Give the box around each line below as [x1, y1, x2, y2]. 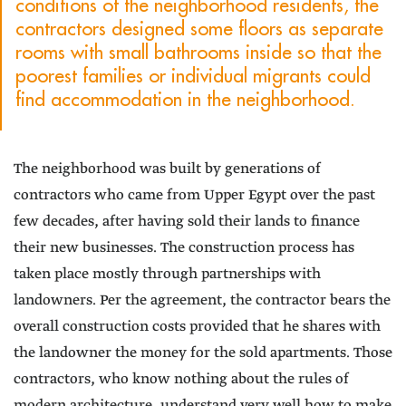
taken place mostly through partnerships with [14, 265, 321, 285]
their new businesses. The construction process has [14, 238, 354, 258]
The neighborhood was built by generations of [14, 159, 321, 179]
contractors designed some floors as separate [15, 16, 383, 42]
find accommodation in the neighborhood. [15, 87, 355, 112]
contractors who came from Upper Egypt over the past [14, 186, 375, 206]
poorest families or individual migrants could [15, 63, 371, 89]
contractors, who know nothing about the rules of [14, 370, 349, 390]
